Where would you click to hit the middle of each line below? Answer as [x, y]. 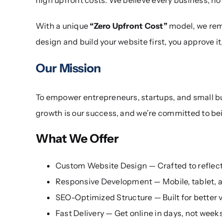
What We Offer [77, 138]
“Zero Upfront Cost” [128, 26]
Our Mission [68, 68]
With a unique [62, 26]
